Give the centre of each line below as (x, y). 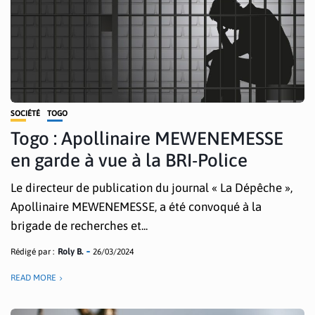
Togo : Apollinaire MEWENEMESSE (147, 139)
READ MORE (33, 278)
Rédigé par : (32, 252)
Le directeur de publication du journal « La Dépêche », (152, 188)
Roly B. (70, 252)
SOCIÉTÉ (25, 113)
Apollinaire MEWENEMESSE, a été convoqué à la (136, 207)
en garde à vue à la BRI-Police (129, 160)
